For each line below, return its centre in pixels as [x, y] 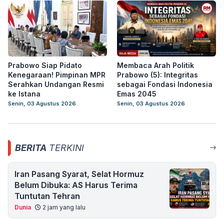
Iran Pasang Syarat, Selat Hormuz [79, 174]
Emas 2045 [137, 94]
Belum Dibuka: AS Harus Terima [76, 185]
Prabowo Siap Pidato [45, 65]
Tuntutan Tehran [47, 196]
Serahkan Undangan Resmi [56, 84]
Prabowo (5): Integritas [157, 75]
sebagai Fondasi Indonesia [165, 84]
